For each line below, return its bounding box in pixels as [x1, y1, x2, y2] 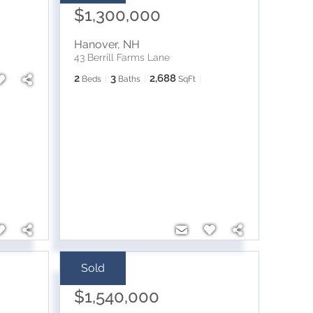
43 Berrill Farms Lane [73, 52, 170, 63]
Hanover [73, 38, 117, 51]
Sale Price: [73, 268, 122, 279]
